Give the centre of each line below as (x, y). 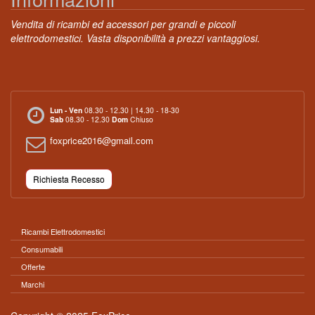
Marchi (33, 284)
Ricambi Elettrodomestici (63, 231)
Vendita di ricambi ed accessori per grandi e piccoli (123, 24)
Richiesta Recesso (69, 179)
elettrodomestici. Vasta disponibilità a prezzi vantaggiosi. (135, 38)
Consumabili (42, 249)
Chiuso (141, 119)
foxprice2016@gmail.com (102, 140)
